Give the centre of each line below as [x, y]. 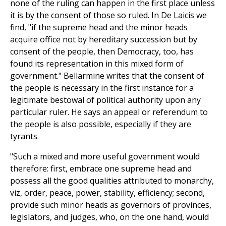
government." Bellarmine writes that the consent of [107, 76]
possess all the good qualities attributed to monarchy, [112, 181]
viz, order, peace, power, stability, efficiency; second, [107, 193]
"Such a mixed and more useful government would [105, 157]
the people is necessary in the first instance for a [102, 88]
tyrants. [24, 136]
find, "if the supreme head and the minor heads [99, 27]
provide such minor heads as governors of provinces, [111, 205]
